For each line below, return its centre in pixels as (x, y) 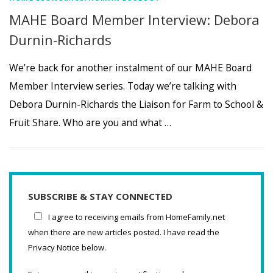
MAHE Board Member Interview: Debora (134, 20)
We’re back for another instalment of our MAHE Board (130, 67)
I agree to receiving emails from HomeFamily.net (136, 217)
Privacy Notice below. (67, 247)
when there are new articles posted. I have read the (124, 232)
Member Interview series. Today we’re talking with (123, 86)
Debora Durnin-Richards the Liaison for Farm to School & (136, 104)
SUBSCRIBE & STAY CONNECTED (100, 196)
